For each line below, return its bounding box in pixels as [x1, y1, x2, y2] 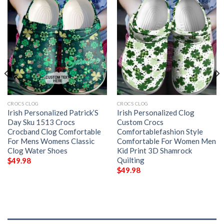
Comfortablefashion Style [116, 126, 203, 136]
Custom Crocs [116, 117, 163, 126]
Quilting [116, 155, 144, 164]
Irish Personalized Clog [116, 107, 194, 117]
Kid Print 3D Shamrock [116, 145, 192, 155]
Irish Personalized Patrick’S [7, 107, 98, 117]
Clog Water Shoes [7, 145, 67, 155]
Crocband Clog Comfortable [7, 126, 101, 136]
